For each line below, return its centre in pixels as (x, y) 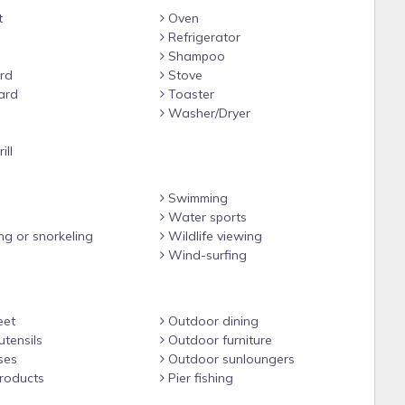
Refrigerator (203, 37)
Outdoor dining (212, 321)
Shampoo (195, 56)
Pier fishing (199, 378)
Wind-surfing (206, 255)
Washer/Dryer (208, 113)
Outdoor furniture (219, 340)
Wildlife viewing (214, 236)
